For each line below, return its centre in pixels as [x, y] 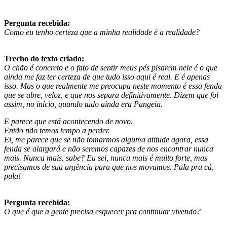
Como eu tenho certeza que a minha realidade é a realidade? [102, 32]
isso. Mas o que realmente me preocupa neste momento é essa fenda [113, 86]
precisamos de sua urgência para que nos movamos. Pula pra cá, [109, 167]
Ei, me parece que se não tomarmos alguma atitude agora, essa [106, 139]
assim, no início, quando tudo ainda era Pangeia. [83, 104]
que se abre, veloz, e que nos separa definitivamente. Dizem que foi [111, 95]
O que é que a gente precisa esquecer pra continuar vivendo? [102, 211]
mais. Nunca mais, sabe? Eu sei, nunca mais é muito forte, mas [106, 158]
